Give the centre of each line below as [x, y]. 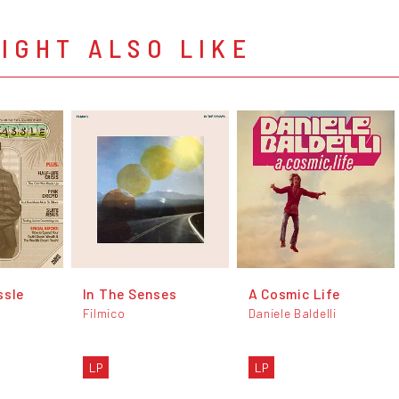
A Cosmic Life [294, 293]
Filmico [104, 313]
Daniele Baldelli [292, 313]
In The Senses [130, 293]
